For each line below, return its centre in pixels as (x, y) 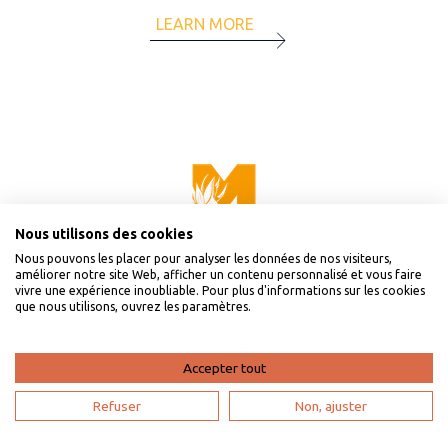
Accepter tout (224, 368)
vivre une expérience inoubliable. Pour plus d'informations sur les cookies (220, 290)
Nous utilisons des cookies (104, 234)
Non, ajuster (331, 406)
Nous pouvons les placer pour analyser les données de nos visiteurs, (203, 258)
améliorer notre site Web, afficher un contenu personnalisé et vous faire (218, 274)
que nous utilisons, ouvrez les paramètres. (133, 306)
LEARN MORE (205, 23)
